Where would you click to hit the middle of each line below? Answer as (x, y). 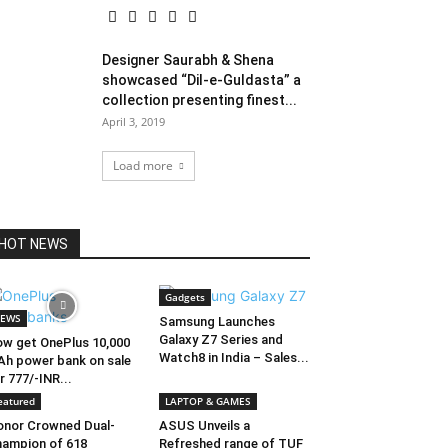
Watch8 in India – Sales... (233, 357)
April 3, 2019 (133, 121)
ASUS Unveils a (204, 425)
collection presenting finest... (199, 100)
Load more (142, 165)
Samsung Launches (216, 321)
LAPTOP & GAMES (207, 401)
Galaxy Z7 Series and (220, 339)
